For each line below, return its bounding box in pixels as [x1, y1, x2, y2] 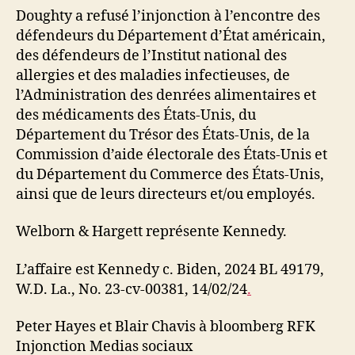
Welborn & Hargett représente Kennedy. [16, 223, 287, 241]
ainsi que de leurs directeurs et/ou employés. [16, 185, 315, 204]
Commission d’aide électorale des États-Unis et [16, 145, 327, 164]
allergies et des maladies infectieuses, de [16, 66, 290, 85]
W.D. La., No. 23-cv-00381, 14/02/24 [16, 280, 247, 299]
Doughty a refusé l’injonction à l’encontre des [16, 6, 320, 25]
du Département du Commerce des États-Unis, [16, 165, 324, 184]
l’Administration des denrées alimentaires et [16, 86, 316, 105]
